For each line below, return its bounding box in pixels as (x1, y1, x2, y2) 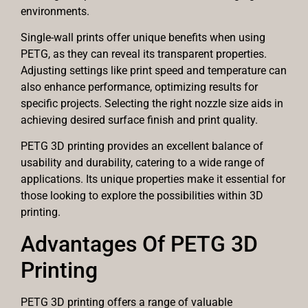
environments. (21, 4, 89, 18)
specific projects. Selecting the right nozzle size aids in (21, 97, 283, 111)
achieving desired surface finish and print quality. (21, 113, 258, 127)
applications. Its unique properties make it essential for (21, 173, 285, 186)
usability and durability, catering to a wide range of (21, 156, 265, 170)
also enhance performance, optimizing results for (21, 80, 258, 94)
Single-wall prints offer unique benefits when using (21, 31, 265, 45)
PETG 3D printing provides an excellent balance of (21, 140, 263, 153)
